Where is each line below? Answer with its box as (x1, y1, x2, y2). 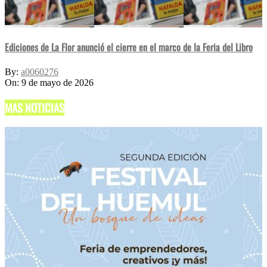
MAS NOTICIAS (5, 99, 64, 116)
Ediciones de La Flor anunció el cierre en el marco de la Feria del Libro (5, 40, 253, 54)
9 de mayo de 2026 (21, 77, 94, 88)
